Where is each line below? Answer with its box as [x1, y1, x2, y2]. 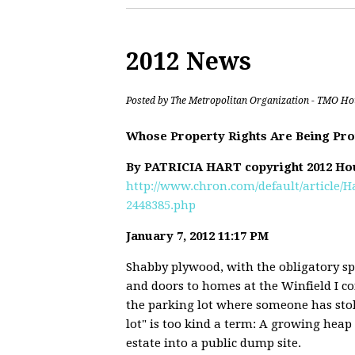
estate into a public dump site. [126, 336, 301, 351]
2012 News [126, 48, 251, 76]
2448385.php [126, 198, 196, 213]
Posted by [126, 95, 170, 107]
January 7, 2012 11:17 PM [126, 229, 269, 244]
